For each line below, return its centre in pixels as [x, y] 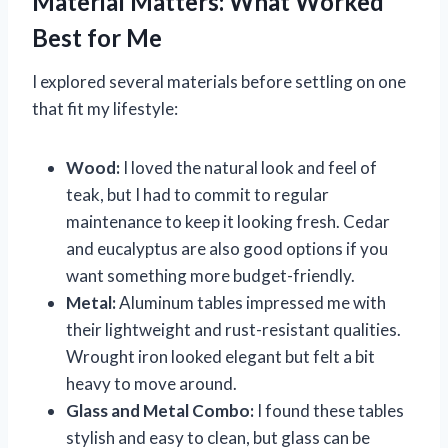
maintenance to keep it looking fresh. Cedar [228, 221]
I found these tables [329, 410]
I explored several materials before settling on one [219, 81]
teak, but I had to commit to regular [197, 194]
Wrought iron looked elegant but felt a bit [220, 356]
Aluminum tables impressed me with [251, 302]
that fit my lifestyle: [105, 108]
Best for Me [97, 37]
